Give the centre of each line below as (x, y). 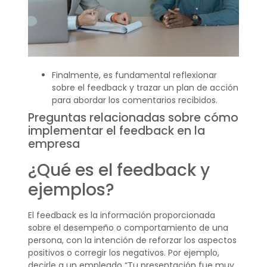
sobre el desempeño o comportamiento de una (128, 227)
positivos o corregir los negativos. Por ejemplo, (123, 252)
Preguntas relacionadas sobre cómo (133, 117)
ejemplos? (71, 190)
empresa (54, 144)
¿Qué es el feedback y (119, 170)
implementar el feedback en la (116, 131)
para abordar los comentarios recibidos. (134, 100)
